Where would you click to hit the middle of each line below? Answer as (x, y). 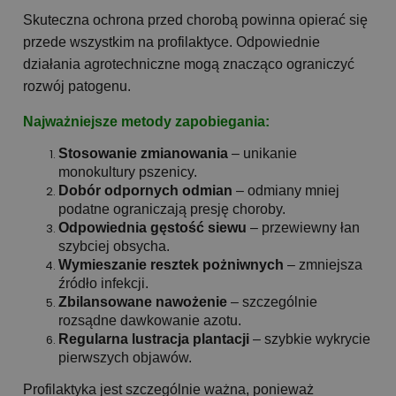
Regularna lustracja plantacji (154, 339)
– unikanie (263, 154)
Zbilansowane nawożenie (143, 302)
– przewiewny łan (303, 228)
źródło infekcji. (103, 284)
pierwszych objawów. (125, 358)
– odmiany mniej (286, 191)
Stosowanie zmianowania (143, 154)
